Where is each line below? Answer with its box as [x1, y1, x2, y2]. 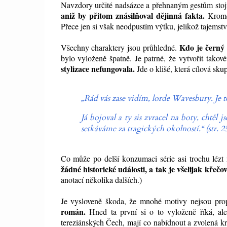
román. [60, 206, 86, 218]
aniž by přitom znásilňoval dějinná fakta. [60, 10, 205, 22]
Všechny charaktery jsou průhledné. [60, 42, 180, 53]
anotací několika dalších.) [60, 174, 142, 185]
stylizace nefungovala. [60, 63, 135, 75]
